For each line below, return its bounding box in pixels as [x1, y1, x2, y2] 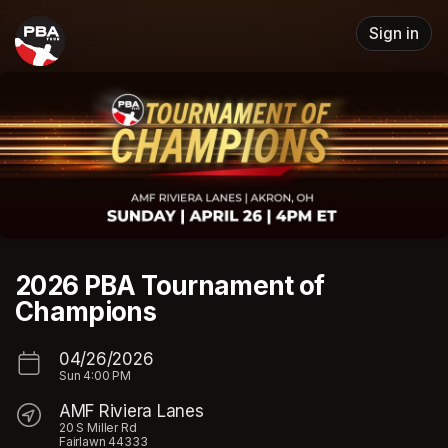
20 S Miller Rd [59, 419, 137, 435]
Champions [15, 295, 157, 327]
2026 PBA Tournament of [15, 269, 325, 301]
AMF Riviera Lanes [59, 400, 204, 421]
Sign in [369, 24, 419, 43]
